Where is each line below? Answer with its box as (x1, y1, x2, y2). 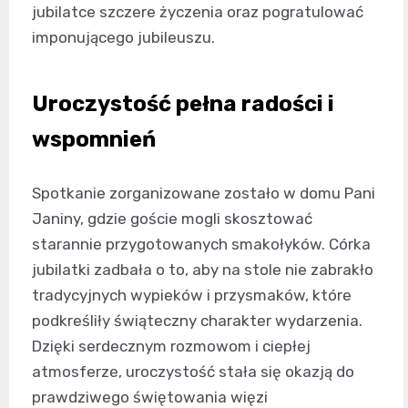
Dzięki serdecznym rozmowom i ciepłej (32, 336, 311, 355)
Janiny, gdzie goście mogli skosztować (32, 209, 312, 228)
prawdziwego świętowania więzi (32, 387, 268, 406)
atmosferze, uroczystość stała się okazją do (32, 362, 354, 381)
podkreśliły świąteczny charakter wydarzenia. (32, 311, 362, 330)
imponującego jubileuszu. (32, 27, 215, 46)
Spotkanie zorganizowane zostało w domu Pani (32, 183, 375, 202)
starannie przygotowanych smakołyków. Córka (32, 234, 371, 253)
